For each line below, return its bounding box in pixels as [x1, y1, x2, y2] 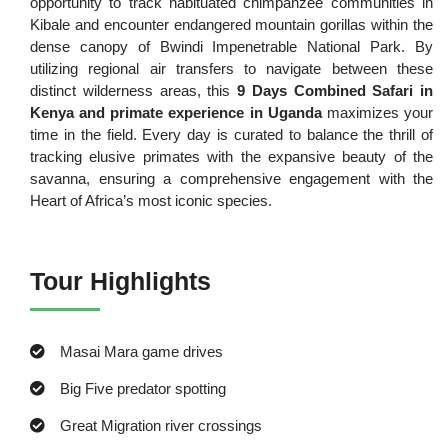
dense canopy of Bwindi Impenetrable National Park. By [30, 38, 433, 56]
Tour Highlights [30, 267, 212, 296]
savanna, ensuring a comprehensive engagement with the [30, 170, 433, 188]
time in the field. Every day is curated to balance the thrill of [30, 126, 433, 144]
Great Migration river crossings [60, 417, 263, 435]
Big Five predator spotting [60, 380, 227, 398]
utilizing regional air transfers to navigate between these [30, 60, 433, 78]
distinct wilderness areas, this [30, 82, 238, 100]
